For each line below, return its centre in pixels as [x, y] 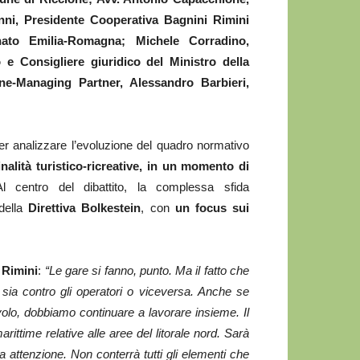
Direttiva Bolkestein [85, 208]
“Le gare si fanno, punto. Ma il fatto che [147, 270]
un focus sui [212, 208]
